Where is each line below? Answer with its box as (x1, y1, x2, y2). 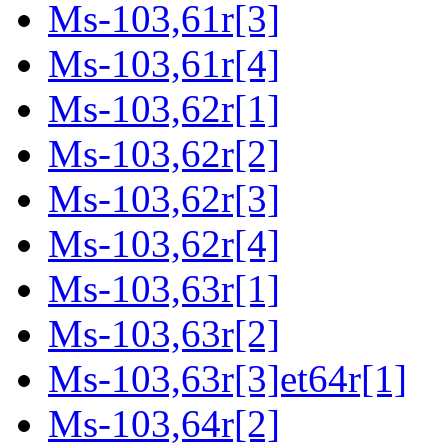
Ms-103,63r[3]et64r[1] (48, 357, 407, 401)
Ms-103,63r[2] (48, 312, 280, 356)
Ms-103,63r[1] (48, 267, 280, 311)
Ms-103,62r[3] (48, 177, 280, 221)
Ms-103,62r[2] (48, 132, 280, 176)
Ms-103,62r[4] (48, 222, 280, 266)
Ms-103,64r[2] (48, 402, 280, 446)
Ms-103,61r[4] (48, 42, 280, 86)
